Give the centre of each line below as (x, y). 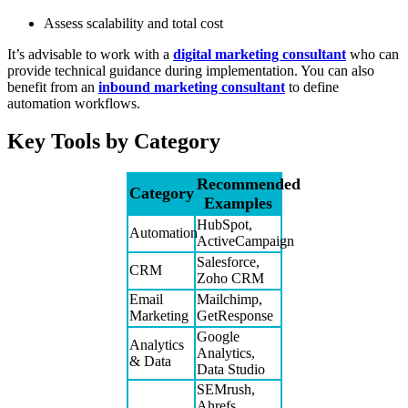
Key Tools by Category (114, 142)
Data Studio (230, 370)
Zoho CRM (230, 279)
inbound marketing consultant (192, 87)
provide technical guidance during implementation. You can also (191, 70)
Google (218, 337)
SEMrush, (225, 390)
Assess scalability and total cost (133, 23)
